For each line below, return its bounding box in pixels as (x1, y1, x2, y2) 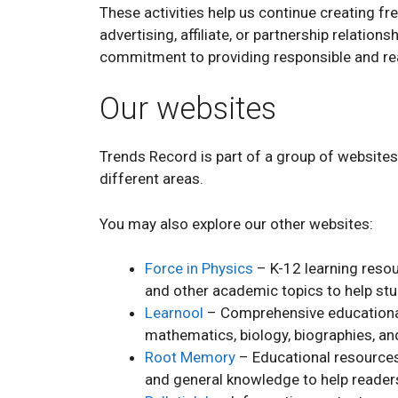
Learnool (145, 304, 203, 322)
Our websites (99, 91, 276, 127)
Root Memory (145, 348, 235, 366)
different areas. (99, 170, 203, 187)
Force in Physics (145, 259, 253, 277)
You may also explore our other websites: (99, 214, 373, 233)
